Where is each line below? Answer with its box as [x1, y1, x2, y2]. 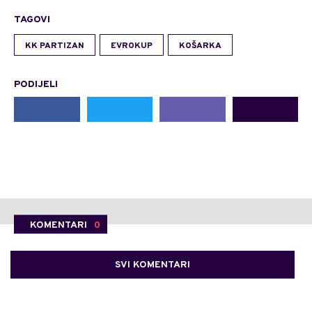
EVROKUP [111, 40, 153, 52]
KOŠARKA [179, 40, 221, 52]
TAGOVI [14, 14, 50, 26]
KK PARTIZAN [25, 40, 84, 52]
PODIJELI [14, 79, 58, 91]
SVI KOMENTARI [115, 259, 190, 271]
